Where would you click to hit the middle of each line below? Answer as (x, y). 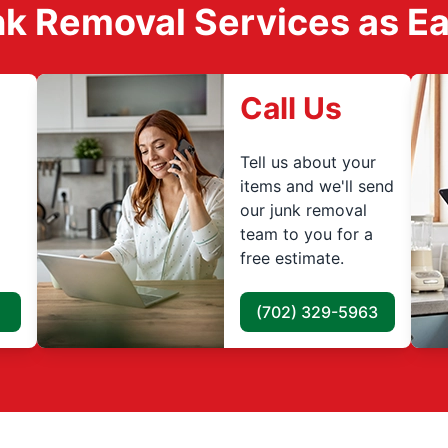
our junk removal (303, 209)
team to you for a (306, 233)
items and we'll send (316, 185)
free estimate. (291, 257)
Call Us (290, 108)
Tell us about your (307, 161)
